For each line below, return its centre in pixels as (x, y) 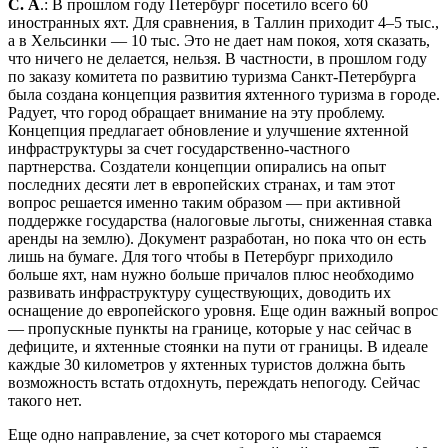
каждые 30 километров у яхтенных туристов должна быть (206, 364)
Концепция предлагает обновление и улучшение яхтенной (208, 130)
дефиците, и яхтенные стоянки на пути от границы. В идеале (218, 346)
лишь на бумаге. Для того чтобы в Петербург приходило (200, 256)
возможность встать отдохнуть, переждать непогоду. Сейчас (214, 382)
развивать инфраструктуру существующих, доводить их (199, 292)
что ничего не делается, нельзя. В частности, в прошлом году (217, 58)
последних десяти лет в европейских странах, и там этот (201, 184)
